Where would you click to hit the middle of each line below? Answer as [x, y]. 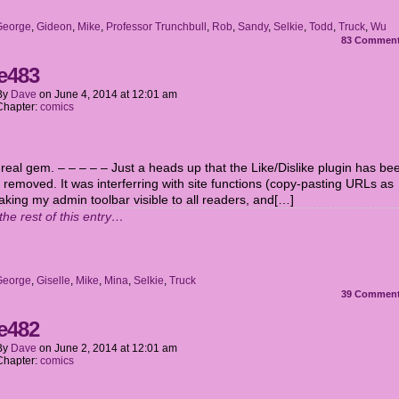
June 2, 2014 [86, 348]
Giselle [53, 281]
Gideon [54, 27]
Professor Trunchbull [156, 27]
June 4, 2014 [86, 94]
